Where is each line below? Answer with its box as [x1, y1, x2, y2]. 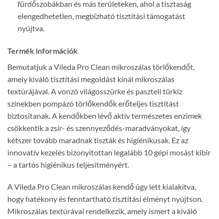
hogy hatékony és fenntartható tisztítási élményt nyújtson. [7, 194, 203, 204]
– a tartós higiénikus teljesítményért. [7, 159, 129, 169]
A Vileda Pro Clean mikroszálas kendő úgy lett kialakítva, [7, 182, 196, 192]
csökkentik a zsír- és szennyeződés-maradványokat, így [7, 123, 191, 132]
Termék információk [7, 45, 78, 55]
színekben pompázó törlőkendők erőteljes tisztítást [7, 98, 179, 108]
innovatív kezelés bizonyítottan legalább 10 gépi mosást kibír [7, 147, 211, 157]
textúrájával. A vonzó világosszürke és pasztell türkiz [7, 86, 182, 96]
